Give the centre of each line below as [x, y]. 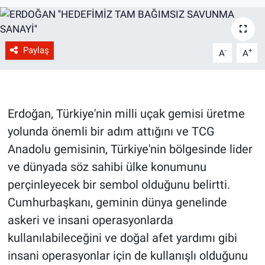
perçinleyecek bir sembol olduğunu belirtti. [119, 185]
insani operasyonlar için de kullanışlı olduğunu [127, 256]
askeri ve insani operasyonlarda [90, 220]
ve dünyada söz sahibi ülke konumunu [107, 167]
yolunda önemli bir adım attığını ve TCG [111, 132]
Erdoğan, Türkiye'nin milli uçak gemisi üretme [126, 114]
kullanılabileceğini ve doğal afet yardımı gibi [122, 238]
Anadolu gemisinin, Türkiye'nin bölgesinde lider [130, 149]
